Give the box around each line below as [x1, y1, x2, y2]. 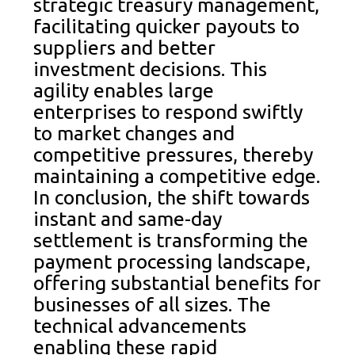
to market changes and [33, 121, 235, 144]
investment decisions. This [33, 57, 268, 80]
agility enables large [33, 78, 215, 101]
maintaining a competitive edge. [33, 164, 321, 187]
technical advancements [33, 314, 247, 337]
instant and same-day [33, 207, 223, 230]
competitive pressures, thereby [33, 143, 314, 166]
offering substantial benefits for [33, 271, 322, 294]
